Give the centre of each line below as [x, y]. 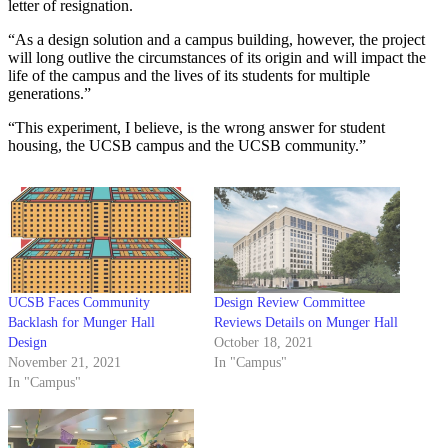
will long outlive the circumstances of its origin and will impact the [217, 57]
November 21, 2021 [64, 363]
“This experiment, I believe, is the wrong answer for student [196, 127]
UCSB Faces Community [79, 303]
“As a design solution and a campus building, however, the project [216, 39]
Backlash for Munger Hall [81, 323]
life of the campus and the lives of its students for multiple [189, 75]
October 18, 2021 [263, 343]
